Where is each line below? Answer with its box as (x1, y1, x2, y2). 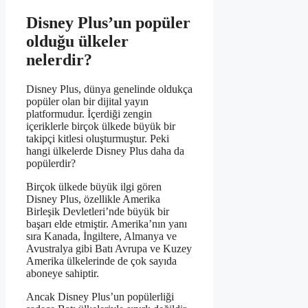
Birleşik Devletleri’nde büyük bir (26, 206, 169, 218)
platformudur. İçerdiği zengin (26, 108, 152, 120)
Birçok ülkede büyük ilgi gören (26, 181, 162, 193)
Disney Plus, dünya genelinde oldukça (26, 83, 192, 96)
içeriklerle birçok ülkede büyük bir (26, 120, 175, 133)
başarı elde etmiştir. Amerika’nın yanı (26, 218, 187, 230)
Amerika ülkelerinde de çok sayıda (26, 255, 177, 267)
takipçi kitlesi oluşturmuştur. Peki (26, 133, 169, 145)
